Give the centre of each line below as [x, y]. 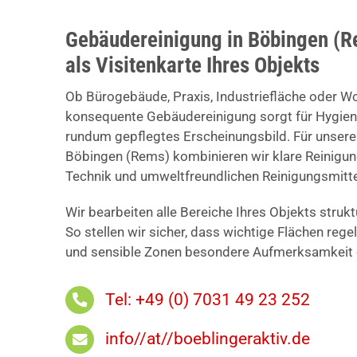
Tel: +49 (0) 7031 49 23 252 [208, 299]
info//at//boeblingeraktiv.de [208, 339]
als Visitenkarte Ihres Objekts [192, 65]
